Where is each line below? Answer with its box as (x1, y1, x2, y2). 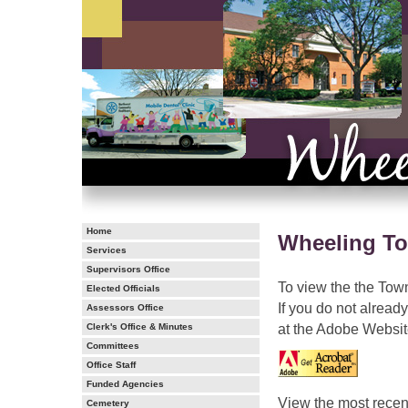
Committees (87, 341, 139, 351)
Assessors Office (87, 302, 164, 312)
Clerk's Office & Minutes (87, 321, 193, 331)
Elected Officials (87, 283, 160, 293)
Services (87, 245, 127, 255)
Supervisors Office (87, 264, 170, 274)
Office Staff (87, 360, 136, 370)
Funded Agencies (87, 379, 164, 389)
